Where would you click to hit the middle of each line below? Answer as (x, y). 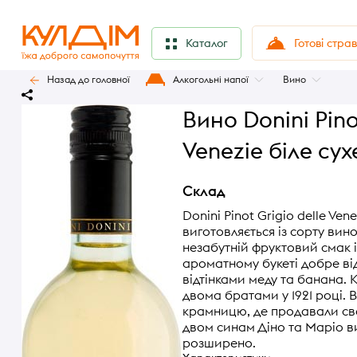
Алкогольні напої (211, 79)
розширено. (219, 342)
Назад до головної (88, 79)
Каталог (207, 43)
